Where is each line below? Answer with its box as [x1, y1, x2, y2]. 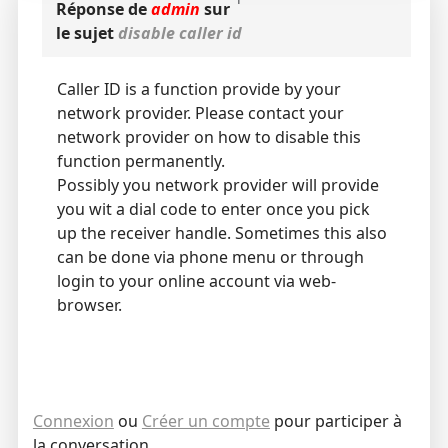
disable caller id [117, 21, 242, 44]
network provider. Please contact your [56, 101, 344, 124]
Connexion [32, 409, 114, 432]
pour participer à [269, 409, 402, 432]
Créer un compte [141, 409, 270, 432]
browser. [56, 293, 122, 316]
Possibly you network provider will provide [56, 173, 379, 196]
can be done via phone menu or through [56, 245, 364, 268]
